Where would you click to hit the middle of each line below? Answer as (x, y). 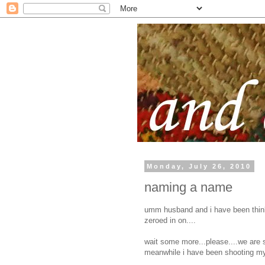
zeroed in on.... (170, 220)
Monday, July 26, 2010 (199, 166)
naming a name (188, 187)
